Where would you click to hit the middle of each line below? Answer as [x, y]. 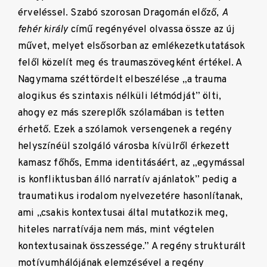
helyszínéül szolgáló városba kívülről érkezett [124, 147]
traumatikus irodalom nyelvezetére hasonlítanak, [131, 197]
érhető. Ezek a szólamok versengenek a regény [125, 130]
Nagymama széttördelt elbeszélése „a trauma [122, 80]
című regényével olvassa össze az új [152, 30]
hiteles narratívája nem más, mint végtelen [116, 230]
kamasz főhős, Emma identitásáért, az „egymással [132, 163]
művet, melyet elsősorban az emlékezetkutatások [132, 46]
